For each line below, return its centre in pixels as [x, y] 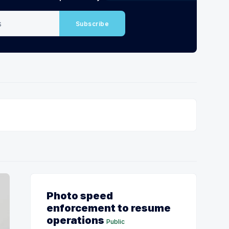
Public [116, 222]
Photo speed [80, 196]
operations [75, 221]
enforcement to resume [109, 208]
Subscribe [92, 24]
